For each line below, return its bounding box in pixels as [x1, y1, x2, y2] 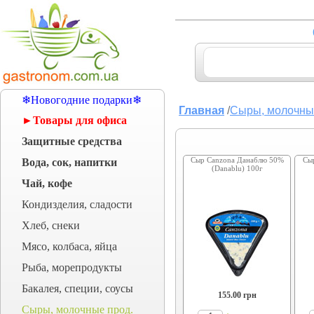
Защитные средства [22, 135, 122, 147]
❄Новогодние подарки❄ [22, 94, 142, 106]
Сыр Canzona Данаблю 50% [190, 156, 284, 164]
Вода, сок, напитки [22, 156, 117, 168]
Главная [179, 104, 224, 116]
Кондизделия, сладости [22, 198, 132, 210]
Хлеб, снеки [22, 219, 80, 231]
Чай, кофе [22, 177, 72, 189]
